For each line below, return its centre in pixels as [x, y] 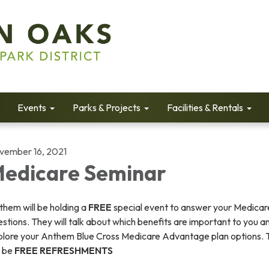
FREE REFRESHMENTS [64, 250]
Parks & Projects [107, 107]
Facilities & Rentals [205, 107]
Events [32, 107]
